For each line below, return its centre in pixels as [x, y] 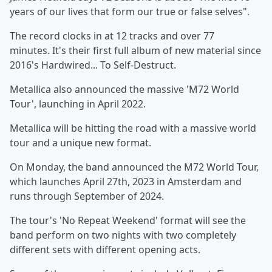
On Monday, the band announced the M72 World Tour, [134, 167]
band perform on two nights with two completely [123, 235]
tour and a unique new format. [80, 143]
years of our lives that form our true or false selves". [130, 12]
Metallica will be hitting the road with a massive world [133, 128]
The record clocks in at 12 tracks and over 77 [112, 36]
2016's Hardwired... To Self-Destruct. [93, 65]
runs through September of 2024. [87, 196]
